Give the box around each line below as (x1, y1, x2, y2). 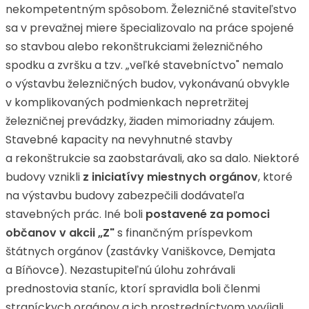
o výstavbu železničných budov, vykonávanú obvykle (6, 76, 290, 92)
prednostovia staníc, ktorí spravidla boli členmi (6, 281, 260, 297)
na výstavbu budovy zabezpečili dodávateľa (6, 188, 244, 203)
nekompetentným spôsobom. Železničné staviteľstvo (6, 1, 297, 17)
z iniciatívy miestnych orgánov (83, 169, 258, 185)
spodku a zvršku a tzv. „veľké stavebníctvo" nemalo (6, 57, 283, 73)
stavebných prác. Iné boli (6, 206, 146, 222)
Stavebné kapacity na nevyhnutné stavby (6, 132, 232, 148)
